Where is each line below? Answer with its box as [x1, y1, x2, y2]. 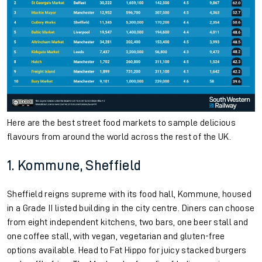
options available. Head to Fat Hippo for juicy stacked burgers [7, 245, 247, 255]
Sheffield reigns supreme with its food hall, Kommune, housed [7, 189, 252, 199]
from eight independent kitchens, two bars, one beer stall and [7, 217, 249, 227]
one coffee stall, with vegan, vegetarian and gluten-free [7, 231, 225, 241]
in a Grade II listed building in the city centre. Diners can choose [7, 203, 255, 213]
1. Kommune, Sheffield [7, 158, 142, 173]
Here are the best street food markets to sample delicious [7, 118, 236, 127]
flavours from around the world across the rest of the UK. [7, 132, 233, 142]
